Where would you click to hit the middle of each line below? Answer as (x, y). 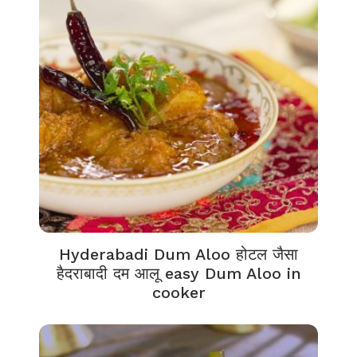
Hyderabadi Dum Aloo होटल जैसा (178, 254)
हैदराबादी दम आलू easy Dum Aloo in (178, 273)
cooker (178, 292)
